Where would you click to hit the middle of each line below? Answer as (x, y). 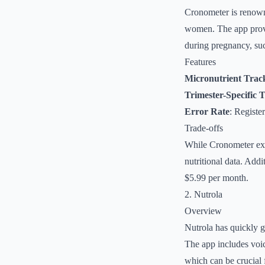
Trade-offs (204, 128)
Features (200, 62)
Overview (203, 211)
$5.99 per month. (216, 178)
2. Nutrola (203, 194)
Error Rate (207, 112)
